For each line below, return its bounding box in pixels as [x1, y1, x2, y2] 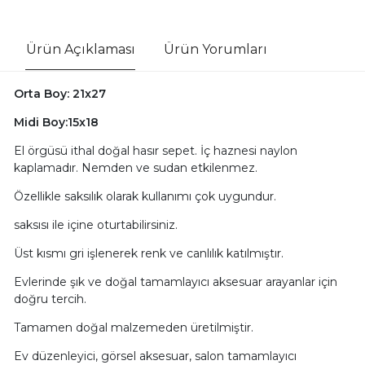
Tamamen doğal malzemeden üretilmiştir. [13, 319, 253, 335]
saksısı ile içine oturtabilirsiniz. [13, 217, 178, 232]
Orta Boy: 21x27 [13, 86, 106, 101]
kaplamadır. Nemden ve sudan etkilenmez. [13, 160, 257, 175]
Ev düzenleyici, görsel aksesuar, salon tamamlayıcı [13, 348, 297, 363]
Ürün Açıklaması [25, 41, 135, 57]
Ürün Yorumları [163, 41, 267, 57]
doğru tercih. [13, 291, 86, 306]
